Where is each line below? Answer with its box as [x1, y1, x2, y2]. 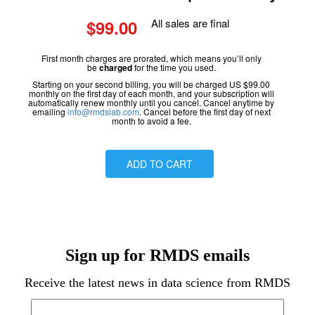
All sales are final [150, 15, 229, 30]
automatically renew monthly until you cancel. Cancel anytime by [28, 96, 275, 108]
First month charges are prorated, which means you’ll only [41, 52, 262, 64]
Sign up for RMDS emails [65, 246, 250, 264]
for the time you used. [131, 61, 216, 73]
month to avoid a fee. [111, 115, 191, 127]
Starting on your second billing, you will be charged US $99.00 [32, 78, 271, 90]
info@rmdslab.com [67, 105, 139, 117]
